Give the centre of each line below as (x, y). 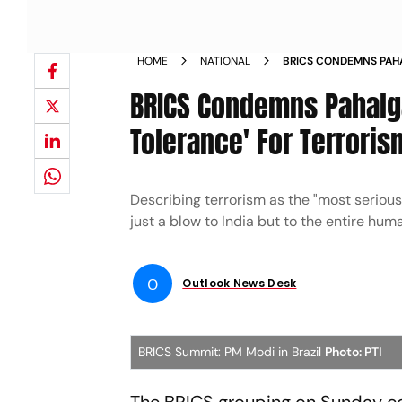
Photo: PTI (354, 352)
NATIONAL (226, 61)
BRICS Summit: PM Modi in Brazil (232, 352)
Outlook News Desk (240, 283)
